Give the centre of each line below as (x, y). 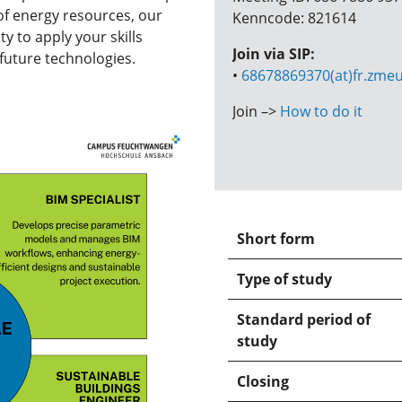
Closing (263, 381)
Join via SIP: (274, 54)
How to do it (321, 111)
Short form (276, 239)
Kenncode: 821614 (296, 18)
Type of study (284, 279)
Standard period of (304, 319)
